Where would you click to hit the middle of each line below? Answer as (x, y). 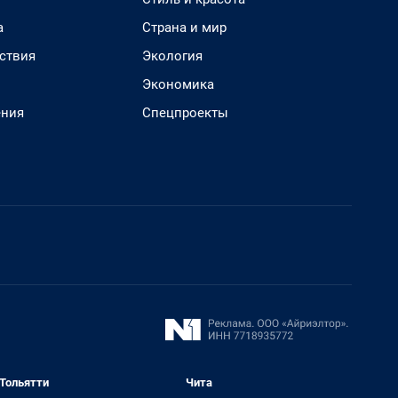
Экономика (178, 84)
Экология (172, 56)
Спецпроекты (185, 113)
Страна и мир (184, 28)
